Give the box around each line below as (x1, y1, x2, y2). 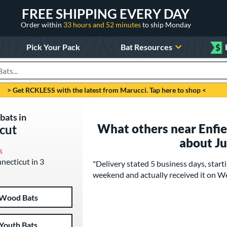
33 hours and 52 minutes (63, 20, 142, 29)
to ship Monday (142, 20, 191, 29)
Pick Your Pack (26, 42, 80, 52)
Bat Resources (121, 42, 173, 52)
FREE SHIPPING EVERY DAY (22, 5, 190, 22)
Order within (20, 20, 63, 29)
